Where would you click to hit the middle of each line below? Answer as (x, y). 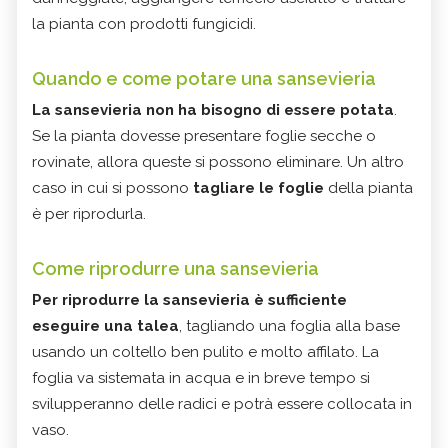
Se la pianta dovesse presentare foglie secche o (204, 136)
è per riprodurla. (89, 214)
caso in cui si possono (112, 188)
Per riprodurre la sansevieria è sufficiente (189, 300)
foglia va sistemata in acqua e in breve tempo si (201, 378)
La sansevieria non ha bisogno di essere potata (213, 110)
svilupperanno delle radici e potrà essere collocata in (222, 404)
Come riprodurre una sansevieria (175, 269)
